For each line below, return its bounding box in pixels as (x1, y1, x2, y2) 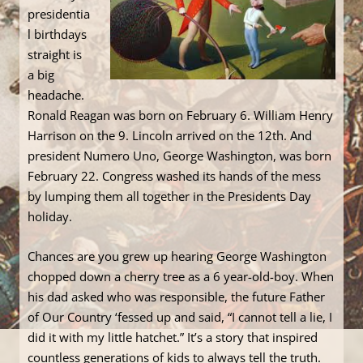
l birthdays (28, 26, 87, 43)
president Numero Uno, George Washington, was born (28, 147, 331, 164)
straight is (28, 46, 82, 63)
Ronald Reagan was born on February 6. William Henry (28, 107, 333, 124)
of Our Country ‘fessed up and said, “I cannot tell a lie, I (28, 309, 332, 326)
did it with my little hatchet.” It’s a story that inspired (28, 329, 318, 346)
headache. (28, 87, 84, 104)
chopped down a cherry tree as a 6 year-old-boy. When (28, 268, 334, 285)
